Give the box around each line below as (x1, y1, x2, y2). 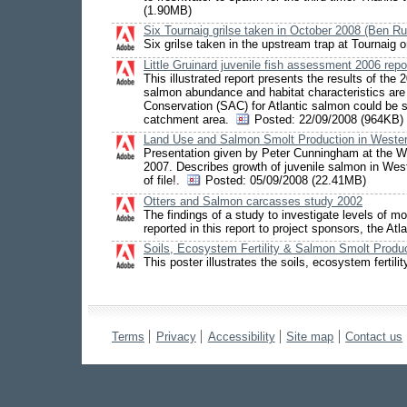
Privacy (155, 330, 196, 344)
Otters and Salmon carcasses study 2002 (144, 194, 362, 208)
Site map (286, 330, 334, 344)
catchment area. (144, 112, 236, 126)
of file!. (144, 174, 187, 188)
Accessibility (207, 330, 275, 344)
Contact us (345, 330, 403, 344)
